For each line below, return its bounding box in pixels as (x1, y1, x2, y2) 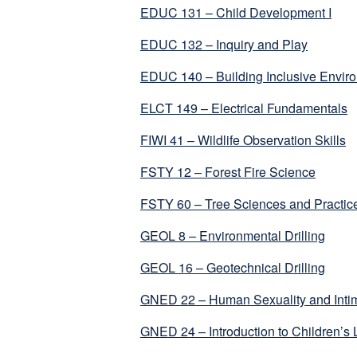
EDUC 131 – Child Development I (140, 3, 331, 22)
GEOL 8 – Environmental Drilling (140, 226, 325, 245)
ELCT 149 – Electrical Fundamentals (140, 99, 347, 118)
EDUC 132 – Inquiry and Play (140, 35, 308, 54)
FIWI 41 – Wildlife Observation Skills (140, 131, 346, 150)
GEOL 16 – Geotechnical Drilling (140, 258, 325, 277)
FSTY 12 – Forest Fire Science (140, 163, 316, 182)
